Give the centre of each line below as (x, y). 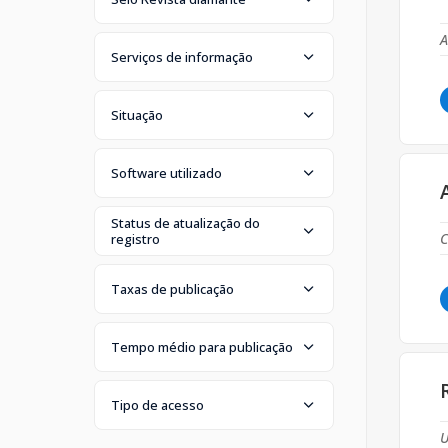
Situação (137, 114)
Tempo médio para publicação (202, 346)
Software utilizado (166, 172)
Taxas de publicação (172, 288)
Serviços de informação (182, 56)
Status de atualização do (185, 222)
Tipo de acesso (157, 404)
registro (135, 238)
